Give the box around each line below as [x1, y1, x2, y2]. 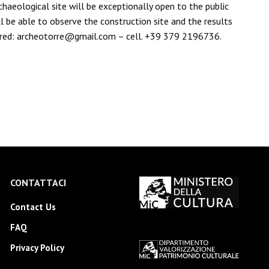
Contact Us [10, 201, 56, 213]
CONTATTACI [10, 177, 66, 189]
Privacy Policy [10, 242, 64, 253]
